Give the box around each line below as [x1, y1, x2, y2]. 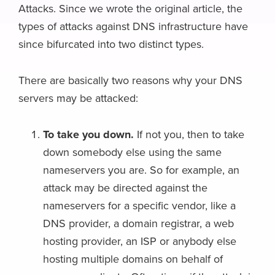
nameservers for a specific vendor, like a [43, 199, 236, 213]
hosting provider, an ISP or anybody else [43, 234, 236, 249]
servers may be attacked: [18, 91, 138, 106]
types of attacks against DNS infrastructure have [18, 20, 248, 34]
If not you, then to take [134, 128, 244, 142]
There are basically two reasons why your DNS [18, 74, 242, 88]
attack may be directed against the [43, 181, 207, 195]
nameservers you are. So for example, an [43, 163, 239, 177]
